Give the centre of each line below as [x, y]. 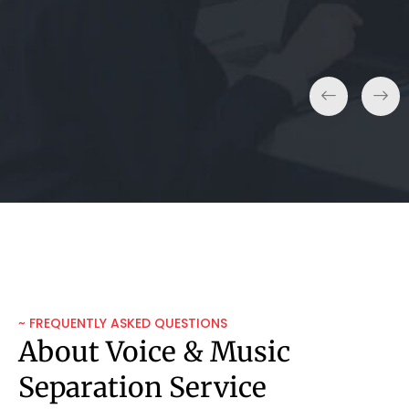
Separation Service [142, 387]
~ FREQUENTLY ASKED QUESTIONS [123, 323]
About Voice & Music [154, 351]
